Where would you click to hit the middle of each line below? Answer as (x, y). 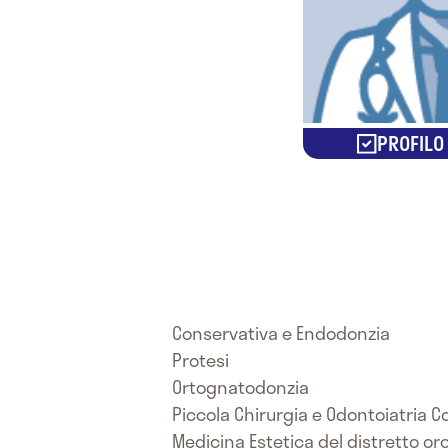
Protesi (200, 360)
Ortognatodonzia (240, 387)
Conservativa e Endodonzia (281, 333)
